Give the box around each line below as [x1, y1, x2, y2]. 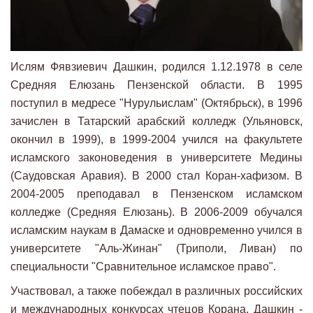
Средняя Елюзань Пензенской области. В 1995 [10, 79, 303, 92]
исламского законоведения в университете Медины [10, 152, 303, 164]
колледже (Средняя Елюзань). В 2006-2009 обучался [10, 206, 303, 219]
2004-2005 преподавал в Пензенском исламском [10, 188, 303, 201]
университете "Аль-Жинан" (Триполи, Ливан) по [10, 242, 303, 255]
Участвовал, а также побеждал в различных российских [10, 285, 303, 298]
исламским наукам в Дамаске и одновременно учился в [10, 224, 303, 237]
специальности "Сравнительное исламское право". [10, 261, 276, 273]
